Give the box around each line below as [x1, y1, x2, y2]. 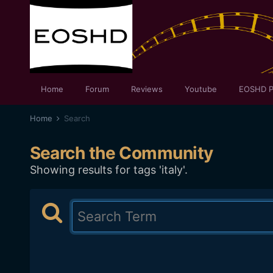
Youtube [184, 84, 217, 94]
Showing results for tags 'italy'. [29, 163, 188, 176]
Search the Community [29, 143, 213, 163]
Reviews [130, 84, 163, 94]
